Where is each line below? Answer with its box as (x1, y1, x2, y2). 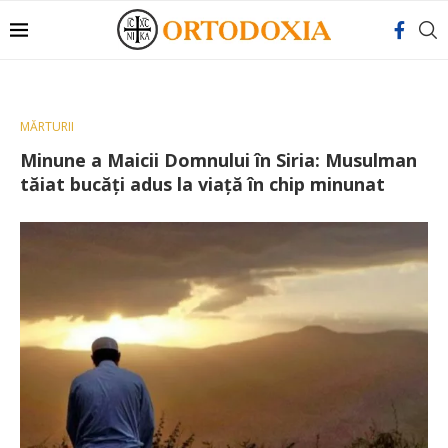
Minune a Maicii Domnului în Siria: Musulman (20, 148, 417, 172)
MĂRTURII (20, 118, 74, 135)
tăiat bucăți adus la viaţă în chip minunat (20, 172, 385, 196)
